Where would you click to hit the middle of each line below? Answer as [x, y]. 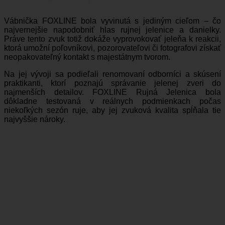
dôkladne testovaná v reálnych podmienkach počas [113, 101]
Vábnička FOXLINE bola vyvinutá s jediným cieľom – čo [113, 21]
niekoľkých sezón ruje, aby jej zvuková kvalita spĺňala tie [113, 110]
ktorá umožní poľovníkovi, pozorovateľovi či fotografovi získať [113, 48]
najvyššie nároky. [35, 120]
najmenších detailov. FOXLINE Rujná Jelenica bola [113, 92]
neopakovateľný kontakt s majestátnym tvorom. [87, 57]
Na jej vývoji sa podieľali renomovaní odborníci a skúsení [113, 74]
